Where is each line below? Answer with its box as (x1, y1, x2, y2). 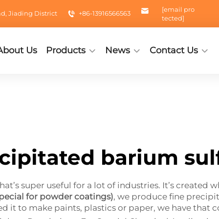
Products (46, 45, 86, 56)
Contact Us (150, 45, 198, 56)
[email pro (162, 5, 195, 13)
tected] (162, 14, 184, 22)
